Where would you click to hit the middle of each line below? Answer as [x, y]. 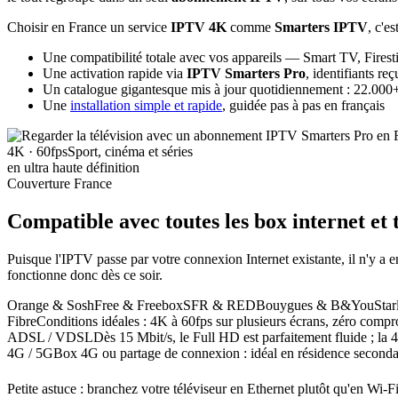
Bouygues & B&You [315, 306]
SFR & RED [219, 306]
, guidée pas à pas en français [303, 106]
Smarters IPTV [321, 28]
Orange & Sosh [51, 306]
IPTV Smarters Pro [246, 74]
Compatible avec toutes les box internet [189, 222]
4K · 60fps [37, 152]
